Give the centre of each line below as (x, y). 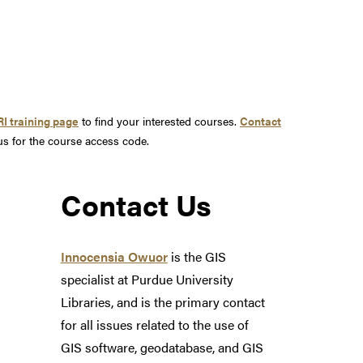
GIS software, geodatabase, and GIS (162, 348)
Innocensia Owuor (114, 257)
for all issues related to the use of (154, 325)
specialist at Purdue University (147, 280)
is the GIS (196, 257)
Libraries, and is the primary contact (162, 302)
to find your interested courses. (159, 121)
